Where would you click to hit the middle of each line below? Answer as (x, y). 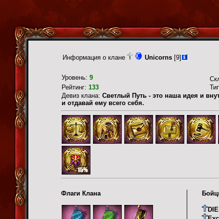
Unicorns (158, 57)
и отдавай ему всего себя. (103, 103)
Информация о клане (95, 57)
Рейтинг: (75, 87)
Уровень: (76, 77)
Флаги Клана (81, 193)
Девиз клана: (82, 96)
